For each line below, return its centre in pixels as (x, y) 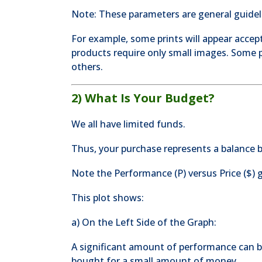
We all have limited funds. (128, 124)
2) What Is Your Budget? (143, 98)
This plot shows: (108, 198)
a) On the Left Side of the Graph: (144, 222)
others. (87, 67)
